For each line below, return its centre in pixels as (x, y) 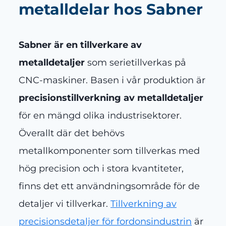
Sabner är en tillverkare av (80, 45)
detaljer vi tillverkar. (65, 204)
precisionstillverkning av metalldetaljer (111, 98)
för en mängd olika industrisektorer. (100, 116)
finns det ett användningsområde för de (109, 186)
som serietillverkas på (135, 63)
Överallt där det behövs (72, 133)
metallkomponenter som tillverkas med (109, 151)
